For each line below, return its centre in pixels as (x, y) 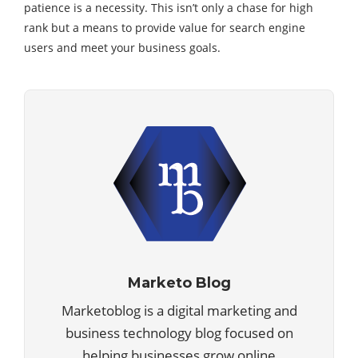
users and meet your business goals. (122, 47)
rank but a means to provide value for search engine (165, 27)
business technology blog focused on (179, 332)
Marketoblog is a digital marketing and (179, 310)
